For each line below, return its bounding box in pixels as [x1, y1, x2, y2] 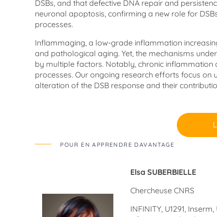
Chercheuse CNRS [130, 185, 194, 195]
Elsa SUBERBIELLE [130, 167, 196, 177]
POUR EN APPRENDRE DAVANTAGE [60, 141, 174, 149]
